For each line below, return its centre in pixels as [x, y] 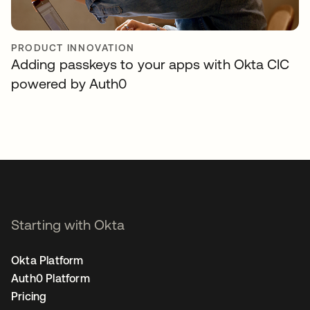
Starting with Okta [68, 225]
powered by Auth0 [69, 83]
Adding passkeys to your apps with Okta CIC [151, 64]
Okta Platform [47, 260]
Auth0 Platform [51, 278]
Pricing [29, 296]
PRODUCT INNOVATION [73, 48]
